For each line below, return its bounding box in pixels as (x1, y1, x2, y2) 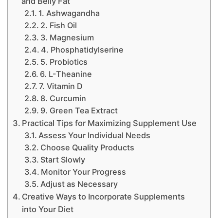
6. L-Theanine (39, 69, 92, 79)
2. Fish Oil (40, 20, 77, 31)
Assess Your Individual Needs (38, 130, 150, 141)
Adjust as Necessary (40, 179, 118, 189)
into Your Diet (22, 204, 74, 215)
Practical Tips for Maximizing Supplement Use (22, 118, 197, 128)
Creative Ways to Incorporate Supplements (22, 192, 185, 202)
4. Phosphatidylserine (40, 45, 124, 55)
